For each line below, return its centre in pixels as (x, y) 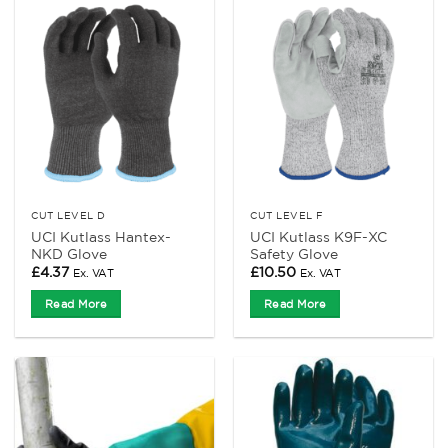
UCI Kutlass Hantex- (101, 236)
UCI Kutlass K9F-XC (319, 236)
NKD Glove (69, 253)
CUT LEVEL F (287, 214)
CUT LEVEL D (68, 214)
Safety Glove (294, 253)
